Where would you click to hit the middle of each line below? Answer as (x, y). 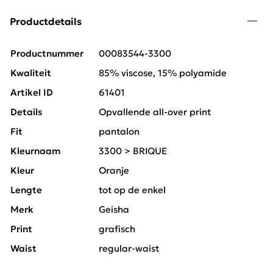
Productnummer (47, 54)
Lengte (26, 190)
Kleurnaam (35, 151)
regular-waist (129, 249)
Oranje (114, 171)
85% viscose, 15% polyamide (163, 73)
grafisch (117, 229)
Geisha (114, 210)
